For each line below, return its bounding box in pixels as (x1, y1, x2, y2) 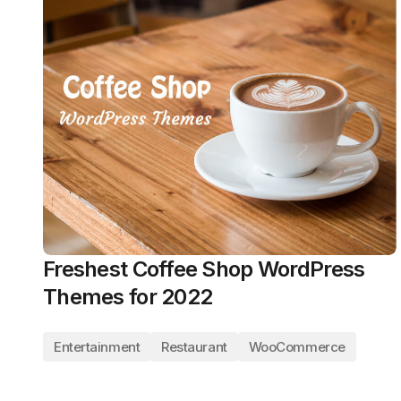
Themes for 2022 (43, 284, 213, 310)
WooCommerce (248, 338, 346, 355)
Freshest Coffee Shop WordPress (43, 256, 365, 282)
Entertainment (54, 338, 141, 355)
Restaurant (161, 338, 227, 355)
